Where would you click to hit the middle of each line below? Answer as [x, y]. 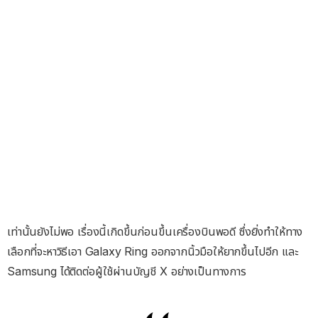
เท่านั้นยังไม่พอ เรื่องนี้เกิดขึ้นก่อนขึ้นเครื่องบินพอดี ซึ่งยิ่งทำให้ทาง [155, 231]
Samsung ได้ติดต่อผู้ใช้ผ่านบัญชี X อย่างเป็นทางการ [127, 271]
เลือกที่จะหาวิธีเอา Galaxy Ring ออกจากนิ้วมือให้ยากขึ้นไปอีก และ [153, 251]
